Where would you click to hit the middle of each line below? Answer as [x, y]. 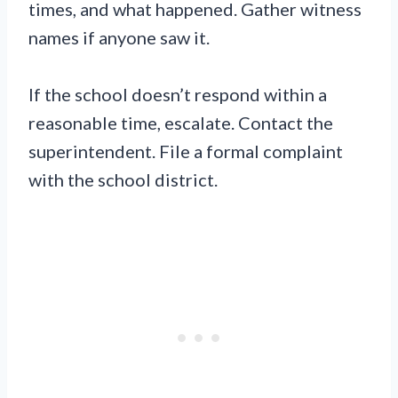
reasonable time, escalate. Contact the [181, 123]
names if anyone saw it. [119, 38]
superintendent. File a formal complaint [186, 151]
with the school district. [123, 180]
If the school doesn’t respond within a [178, 95]
